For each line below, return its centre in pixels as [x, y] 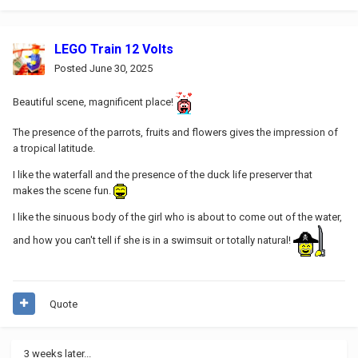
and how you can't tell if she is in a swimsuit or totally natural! [153, 240]
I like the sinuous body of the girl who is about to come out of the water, [177, 217]
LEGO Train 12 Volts [114, 49]
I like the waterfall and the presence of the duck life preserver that [163, 174]
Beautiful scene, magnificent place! [94, 102]
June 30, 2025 [121, 68]
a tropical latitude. [54, 148]
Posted [72, 68]
